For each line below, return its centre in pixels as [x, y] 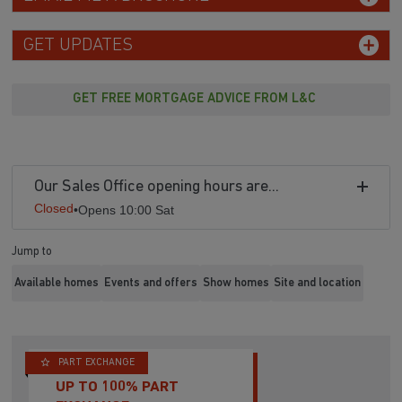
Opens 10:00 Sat [127, 210]
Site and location [318, 283]
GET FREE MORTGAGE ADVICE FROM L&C [194, 100]
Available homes [57, 283]
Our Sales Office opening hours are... [157, 188]
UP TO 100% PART [118, 387]
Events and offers [150, 283]
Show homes [236, 283]
